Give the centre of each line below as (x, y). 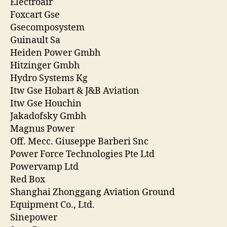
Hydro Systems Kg (49, 79)
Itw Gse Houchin (46, 104)
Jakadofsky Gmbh (48, 117)
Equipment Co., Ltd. (52, 205)
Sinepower (34, 218)
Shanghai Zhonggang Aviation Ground (92, 193)
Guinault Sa (35, 41)
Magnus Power (42, 129)
